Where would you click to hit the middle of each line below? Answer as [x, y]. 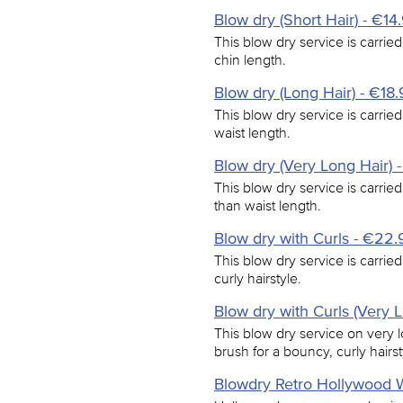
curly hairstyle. [258, 278]
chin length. [250, 59]
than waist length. [268, 205]
